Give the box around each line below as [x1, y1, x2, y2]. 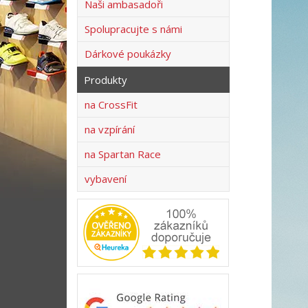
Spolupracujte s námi [85, 22, 182, 36]
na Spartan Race [85, 147, 161, 161]
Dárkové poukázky [85, 47, 171, 60]
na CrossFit [85, 98, 137, 111]
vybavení [85, 172, 126, 186]
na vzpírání [85, 122, 135, 136]
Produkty [84, 73, 127, 87]
